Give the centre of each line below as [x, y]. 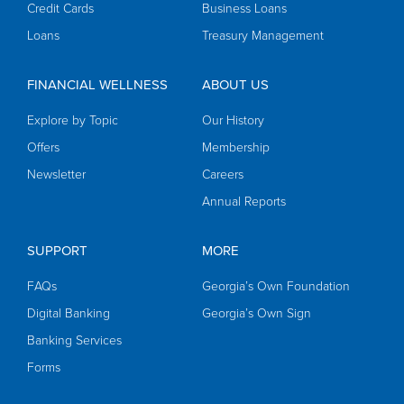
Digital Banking [69, 314]
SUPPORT [57, 251]
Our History [233, 121]
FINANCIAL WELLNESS [97, 85]
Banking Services [74, 341]
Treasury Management [263, 36]
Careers [223, 175]
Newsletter [56, 175]
